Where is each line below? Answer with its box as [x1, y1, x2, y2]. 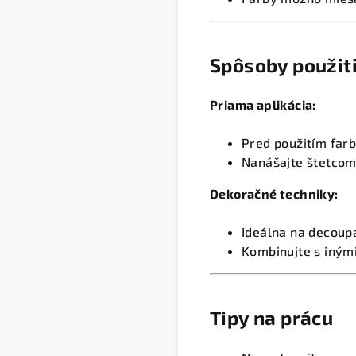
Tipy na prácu [210, 305, 334, 329]
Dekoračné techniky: [210, 185, 339, 201]
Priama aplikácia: [210, 96, 316, 112]
